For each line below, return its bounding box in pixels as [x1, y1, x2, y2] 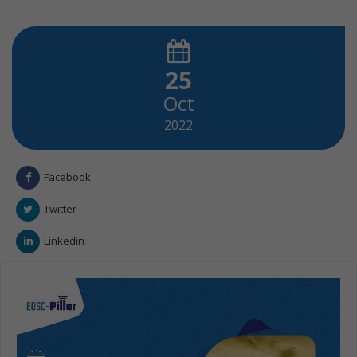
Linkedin [44, 233, 84, 249]
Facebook [44, 170, 91, 185]
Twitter [44, 202, 76, 217]
